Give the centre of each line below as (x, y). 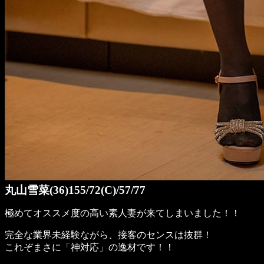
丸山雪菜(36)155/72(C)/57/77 (75, 190)
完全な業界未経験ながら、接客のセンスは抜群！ (108, 235)
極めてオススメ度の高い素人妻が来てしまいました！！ (123, 213)
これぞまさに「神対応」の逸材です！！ (90, 247)
